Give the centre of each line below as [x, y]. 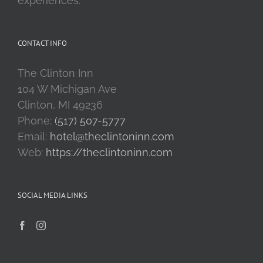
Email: [34, 136]
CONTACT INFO [42, 43]
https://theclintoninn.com [109, 152]
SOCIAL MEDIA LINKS [53, 195]
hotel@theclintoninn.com [112, 136]
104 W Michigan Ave [67, 89]
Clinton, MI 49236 [60, 104]
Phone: [36, 120]
